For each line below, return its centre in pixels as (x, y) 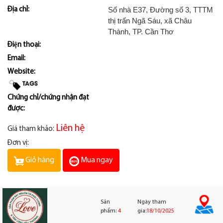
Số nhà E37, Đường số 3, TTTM (160, 9)
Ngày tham (152, 202)
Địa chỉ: (18, 9)
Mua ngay (97, 160)
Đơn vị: (18, 143)
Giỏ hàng (40, 160)
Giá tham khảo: (32, 129)
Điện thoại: (24, 45)
